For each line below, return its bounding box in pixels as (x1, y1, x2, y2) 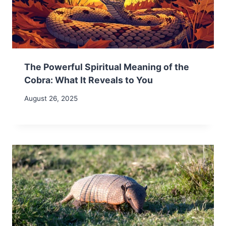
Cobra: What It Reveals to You (24, 74, 153, 85)
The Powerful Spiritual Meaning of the (24, 61, 189, 72)
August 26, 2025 (24, 94, 78, 103)
